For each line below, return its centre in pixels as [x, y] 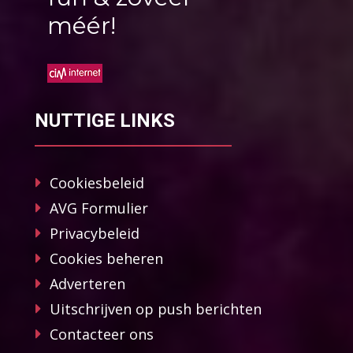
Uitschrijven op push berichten [156, 308]
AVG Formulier [99, 208]
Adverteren [87, 283]
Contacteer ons [102, 334]
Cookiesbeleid [97, 182]
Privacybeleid [95, 233]
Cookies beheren [106, 258]
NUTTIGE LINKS [105, 120]
